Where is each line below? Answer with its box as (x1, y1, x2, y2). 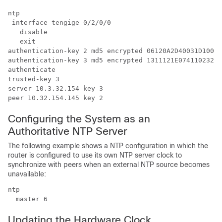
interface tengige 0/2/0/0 (8, 19, 111, 26)
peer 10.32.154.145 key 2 (8, 94, 103, 102)
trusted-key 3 (8, 75, 59, 83)
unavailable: (8, 170, 46, 178)
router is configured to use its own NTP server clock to (8, 151, 182, 159)
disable (8, 28, 48, 36)
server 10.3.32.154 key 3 (8, 85, 103, 92)
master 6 (8, 195, 48, 203)
